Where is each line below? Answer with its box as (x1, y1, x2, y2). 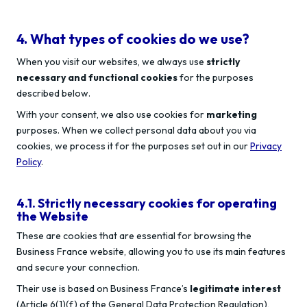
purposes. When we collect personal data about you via (16, 124, 256, 136)
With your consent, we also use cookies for (16, 108, 206, 121)
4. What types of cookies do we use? (16, 30, 249, 47)
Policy (16, 156, 41, 168)
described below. (16, 87, 90, 99)
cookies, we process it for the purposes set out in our (16, 140, 250, 152)
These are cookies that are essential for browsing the (16, 230, 251, 242)
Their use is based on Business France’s (16, 282, 190, 295)
